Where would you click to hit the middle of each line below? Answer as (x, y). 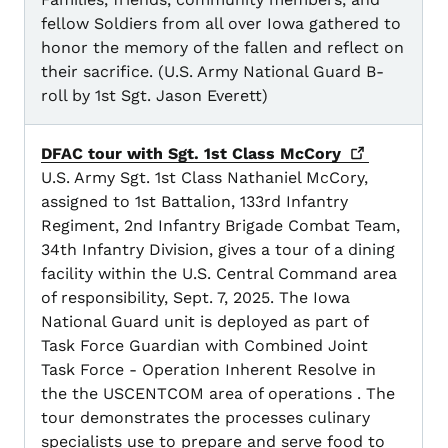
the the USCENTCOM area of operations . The (218, 394)
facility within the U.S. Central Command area (219, 274)
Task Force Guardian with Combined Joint (204, 346)
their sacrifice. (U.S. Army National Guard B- (212, 72)
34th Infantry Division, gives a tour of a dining (218, 250)
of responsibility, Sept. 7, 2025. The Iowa (195, 298)
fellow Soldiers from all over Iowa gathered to (221, 24)
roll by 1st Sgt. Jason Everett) (154, 96)
